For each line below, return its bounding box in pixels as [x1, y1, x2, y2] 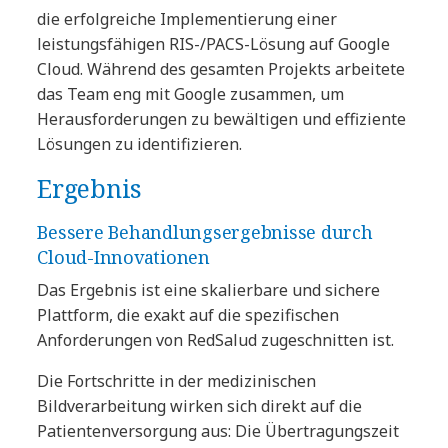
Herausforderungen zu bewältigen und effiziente [37, 107, 407, 130]
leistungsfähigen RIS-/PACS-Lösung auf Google [37, 32, 391, 55]
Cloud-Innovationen [37, 244, 210, 269]
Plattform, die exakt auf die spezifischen [37, 303, 340, 326]
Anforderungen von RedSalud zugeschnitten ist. [37, 328, 395, 351]
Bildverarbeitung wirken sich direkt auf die [37, 394, 363, 417]
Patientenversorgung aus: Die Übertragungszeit [37, 419, 400, 442]
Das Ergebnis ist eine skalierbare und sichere [37, 278, 381, 301]
